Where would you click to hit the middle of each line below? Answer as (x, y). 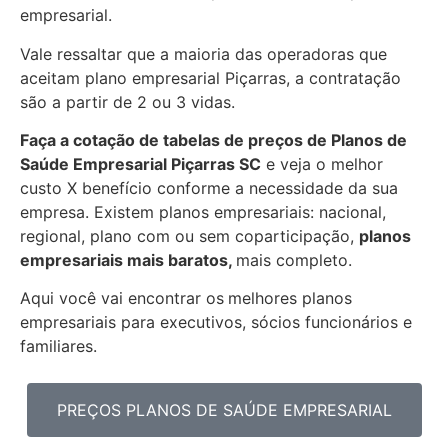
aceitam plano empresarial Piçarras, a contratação (210, 77)
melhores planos (290, 298)
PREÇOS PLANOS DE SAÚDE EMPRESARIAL (224, 409)
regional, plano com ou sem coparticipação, (189, 235)
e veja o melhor (322, 163)
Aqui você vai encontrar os (122, 298)
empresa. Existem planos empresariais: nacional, (203, 211)
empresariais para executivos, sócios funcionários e (216, 322)
